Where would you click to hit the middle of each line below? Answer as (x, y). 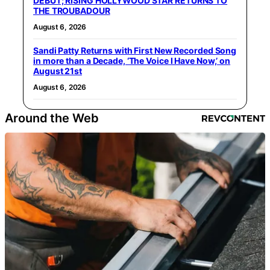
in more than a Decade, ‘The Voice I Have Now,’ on (132, 60)
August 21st (58, 71)
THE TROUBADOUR (72, 10)
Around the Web (52, 118)
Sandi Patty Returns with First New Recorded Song (135, 50)
